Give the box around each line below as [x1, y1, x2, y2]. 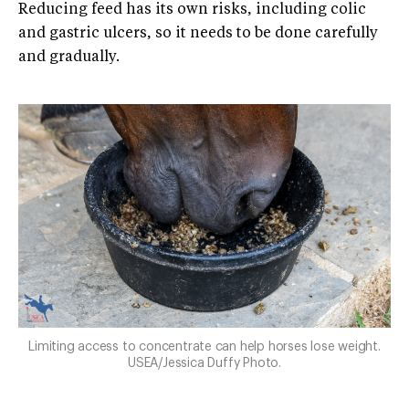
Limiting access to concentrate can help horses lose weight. [28, 340, 381, 353]
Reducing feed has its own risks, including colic [18, 3, 366, 17]
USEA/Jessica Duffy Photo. [128, 356, 281, 370]
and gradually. [18, 50, 120, 65]
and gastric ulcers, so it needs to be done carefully [18, 26, 378, 41]
